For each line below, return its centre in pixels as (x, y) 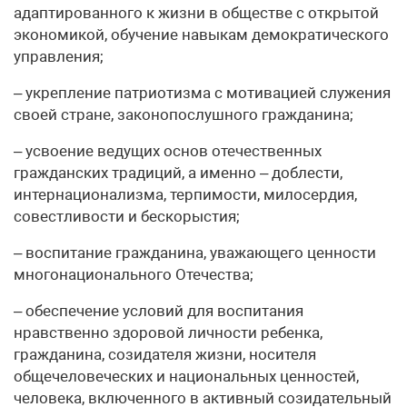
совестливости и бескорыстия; (127, 216)
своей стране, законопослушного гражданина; (184, 114)
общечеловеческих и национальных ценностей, (186, 376)
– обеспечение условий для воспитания (159, 311)
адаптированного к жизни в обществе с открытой (196, 13)
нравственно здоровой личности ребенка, (168, 333)
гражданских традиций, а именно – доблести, (178, 173)
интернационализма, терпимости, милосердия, (185, 194)
